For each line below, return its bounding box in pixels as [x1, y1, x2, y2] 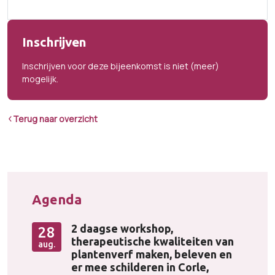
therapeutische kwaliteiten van [71, 235, 234, 247]
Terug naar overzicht [13, 112, 98, 125]
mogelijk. [22, 72, 58, 85]
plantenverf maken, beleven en [71, 248, 232, 260]
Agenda [32, 192, 82, 207]
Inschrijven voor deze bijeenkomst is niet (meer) [22, 60, 219, 72]
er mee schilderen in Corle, [71, 261, 209, 273]
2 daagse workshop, [71, 222, 173, 234]
